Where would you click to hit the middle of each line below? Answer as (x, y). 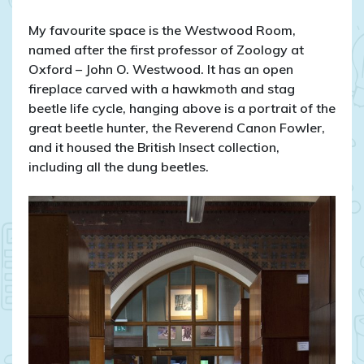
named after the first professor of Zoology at (166, 50)
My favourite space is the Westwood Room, (162, 30)
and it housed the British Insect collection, (154, 147)
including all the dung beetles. (119, 167)
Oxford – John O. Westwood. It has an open (161, 69)
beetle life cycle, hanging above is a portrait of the (182, 108)
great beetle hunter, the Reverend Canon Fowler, (177, 128)
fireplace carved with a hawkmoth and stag (162, 89)
